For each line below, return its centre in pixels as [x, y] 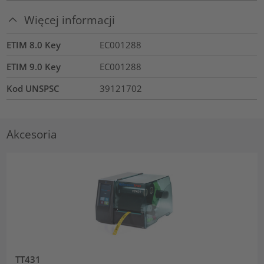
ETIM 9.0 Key [34, 66]
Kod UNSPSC [33, 88]
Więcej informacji [70, 20]
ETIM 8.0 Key [34, 44]
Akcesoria [32, 134]
